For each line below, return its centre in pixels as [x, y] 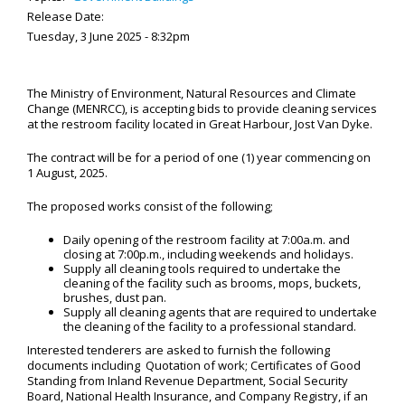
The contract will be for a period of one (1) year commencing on [199, 157]
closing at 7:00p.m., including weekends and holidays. [208, 254]
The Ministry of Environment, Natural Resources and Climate [192, 93]
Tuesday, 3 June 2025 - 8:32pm [108, 36]
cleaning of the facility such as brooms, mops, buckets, [212, 283]
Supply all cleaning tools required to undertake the [202, 268]
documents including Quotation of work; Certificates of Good [194, 365]
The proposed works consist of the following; [150, 206]
